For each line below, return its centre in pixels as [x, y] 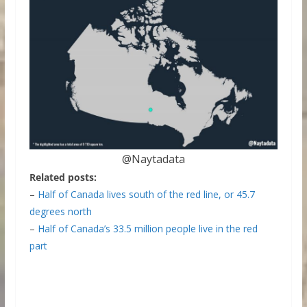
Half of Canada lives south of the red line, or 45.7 [146, 195]
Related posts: [63, 177]
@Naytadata [153, 159]
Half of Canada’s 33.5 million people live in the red [147, 229]
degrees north [60, 212]
